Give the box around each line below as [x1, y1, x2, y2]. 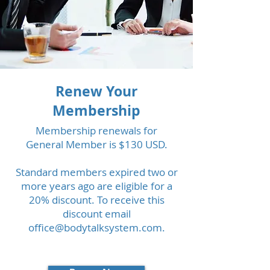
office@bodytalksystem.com [28, 221, 162, 234]
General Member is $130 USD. [25, 137, 168, 151]
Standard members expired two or [15, 165, 178, 179]
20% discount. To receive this [28, 193, 165, 207]
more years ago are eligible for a [20, 179, 172, 193]
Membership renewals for [36, 124, 157, 137]
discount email [62, 207, 131, 221]
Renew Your [55, 81, 137, 101]
